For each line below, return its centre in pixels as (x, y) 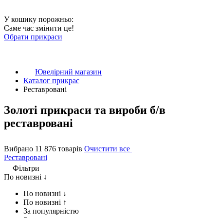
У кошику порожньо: (39, 19)
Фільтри (26, 168)
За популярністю (51, 211)
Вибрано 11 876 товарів (44, 148)
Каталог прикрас (51, 81)
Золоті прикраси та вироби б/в (85, 110)
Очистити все (108, 148)
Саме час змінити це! (39, 28)
